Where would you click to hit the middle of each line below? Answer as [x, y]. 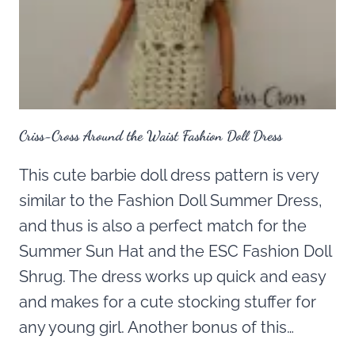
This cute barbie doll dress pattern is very [169, 176]
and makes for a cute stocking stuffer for [168, 302]
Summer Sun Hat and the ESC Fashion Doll [175, 252]
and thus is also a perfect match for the [163, 226]
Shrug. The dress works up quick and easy [172, 277]
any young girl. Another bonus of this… [157, 328]
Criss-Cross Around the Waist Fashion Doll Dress [151, 136]
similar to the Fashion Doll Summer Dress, [171, 201]
